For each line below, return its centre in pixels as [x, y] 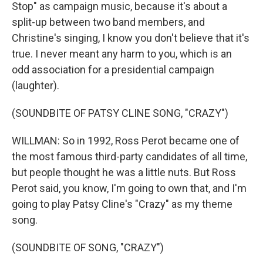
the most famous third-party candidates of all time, [129, 156]
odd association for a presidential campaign [113, 70]
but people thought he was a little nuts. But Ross [124, 172]
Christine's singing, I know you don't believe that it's [131, 38]
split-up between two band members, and [108, 22]
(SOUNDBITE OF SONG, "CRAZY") [88, 247]
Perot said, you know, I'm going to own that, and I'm [129, 188]
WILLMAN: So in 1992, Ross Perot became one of [126, 141]
